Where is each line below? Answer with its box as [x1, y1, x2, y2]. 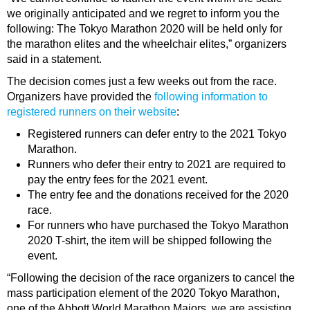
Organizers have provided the [7, 91, 154, 103]
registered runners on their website [7, 106, 176, 118]
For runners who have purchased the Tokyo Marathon [28, 219, 289, 232]
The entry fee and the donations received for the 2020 [28, 189, 289, 201]
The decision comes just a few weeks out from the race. [7, 75, 277, 88]
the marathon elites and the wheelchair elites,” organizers [7, 38, 286, 51]
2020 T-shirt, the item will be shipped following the [28, 235, 272, 247]
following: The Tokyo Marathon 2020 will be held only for [7, 23, 282, 35]
